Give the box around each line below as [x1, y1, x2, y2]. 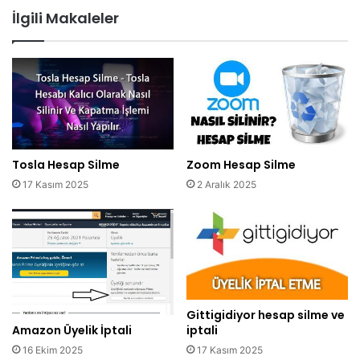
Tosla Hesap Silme [12, 156, 120, 173]
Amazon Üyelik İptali [12, 322, 132, 339]
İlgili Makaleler [12, 8, 119, 29]
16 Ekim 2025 [22, 344, 83, 357]
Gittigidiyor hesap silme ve [186, 306, 345, 323]
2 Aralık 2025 [197, 178, 256, 190]
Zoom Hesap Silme [186, 156, 296, 173]
